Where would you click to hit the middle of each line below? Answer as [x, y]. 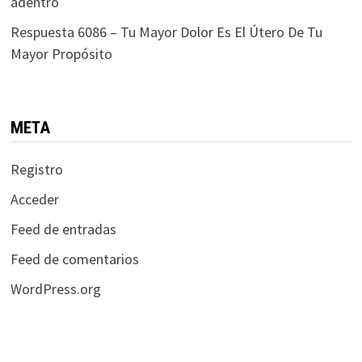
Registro [36, 169]
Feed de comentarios [74, 259]
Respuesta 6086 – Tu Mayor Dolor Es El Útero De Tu [166, 32]
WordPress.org [55, 289]
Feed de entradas [63, 229]
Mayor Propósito [61, 54]
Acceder [34, 199]
